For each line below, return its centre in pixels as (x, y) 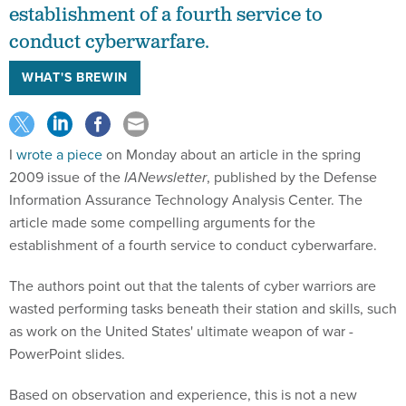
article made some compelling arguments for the (162, 222)
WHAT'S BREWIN (75, 78)
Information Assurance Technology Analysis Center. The (186, 199)
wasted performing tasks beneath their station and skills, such (203, 308)
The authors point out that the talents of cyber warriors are (193, 285)
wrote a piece (59, 154)
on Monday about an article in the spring (232, 154)
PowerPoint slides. (67, 353)
